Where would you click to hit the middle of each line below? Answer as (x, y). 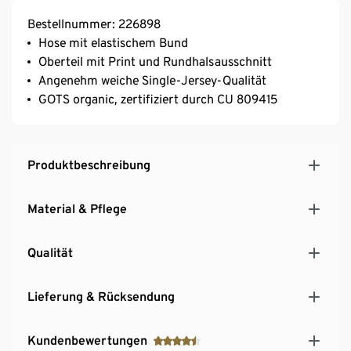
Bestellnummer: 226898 (94, 24)
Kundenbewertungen (87, 340)
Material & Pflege (77, 208)
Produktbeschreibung (89, 165)
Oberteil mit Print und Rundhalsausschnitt (155, 61)
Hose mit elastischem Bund (113, 42)
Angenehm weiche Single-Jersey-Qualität (152, 80)
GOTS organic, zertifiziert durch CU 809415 (158, 99)
